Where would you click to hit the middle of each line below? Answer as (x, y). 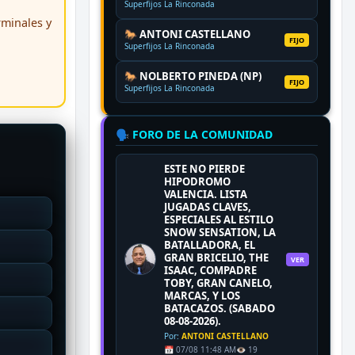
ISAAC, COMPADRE (210, 271)
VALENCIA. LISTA (206, 195)
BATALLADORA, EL (210, 245)
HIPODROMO (197, 182)
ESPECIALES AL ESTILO (219, 220)
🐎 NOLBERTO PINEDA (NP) (193, 76)
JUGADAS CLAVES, (208, 207)
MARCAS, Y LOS (202, 296)
